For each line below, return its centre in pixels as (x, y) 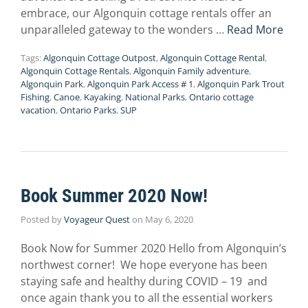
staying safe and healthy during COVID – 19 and (144, 282)
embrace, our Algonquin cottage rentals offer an (146, 13)
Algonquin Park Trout (241, 84)
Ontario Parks (88, 110)
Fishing (35, 97)
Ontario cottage (221, 97)
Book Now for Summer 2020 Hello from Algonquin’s (154, 249)
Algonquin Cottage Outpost (100, 58)
